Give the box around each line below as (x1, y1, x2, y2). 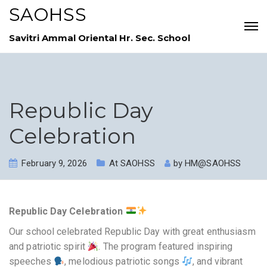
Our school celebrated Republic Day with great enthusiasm (9, 226, 256, 238)
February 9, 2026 (21, 158, 87, 169)
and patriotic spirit (9, 241, 88, 253)
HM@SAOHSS (185, 158, 241, 169)
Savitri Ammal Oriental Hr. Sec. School (9, 32, 190, 44)
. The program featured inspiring (98, 241, 233, 253)
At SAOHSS (108, 158, 155, 169)
